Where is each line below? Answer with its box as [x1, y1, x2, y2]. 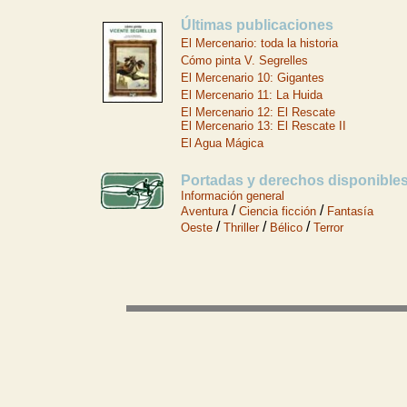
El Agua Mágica [181, 136, 263, 150]
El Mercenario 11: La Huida [181, 88, 323, 102]
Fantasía [327, 204, 373, 218]
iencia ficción [247, 204, 316, 218]
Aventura [181, 204, 228, 218]
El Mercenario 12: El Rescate [181, 105, 335, 119]
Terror [313, 221, 343, 234]
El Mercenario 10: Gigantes [181, 71, 324, 84]
